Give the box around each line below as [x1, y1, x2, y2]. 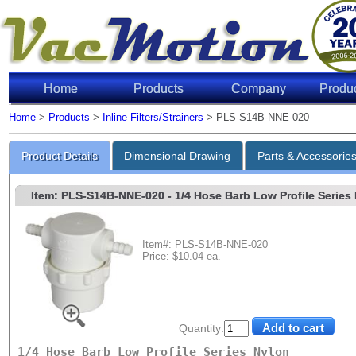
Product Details [21, 149, 98, 163]
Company [231, 82, 286, 95]
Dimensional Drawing [124, 149, 231, 163]
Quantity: [179, 322, 224, 335]
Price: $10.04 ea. [141, 250, 221, 262]
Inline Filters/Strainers [103, 111, 203, 123]
